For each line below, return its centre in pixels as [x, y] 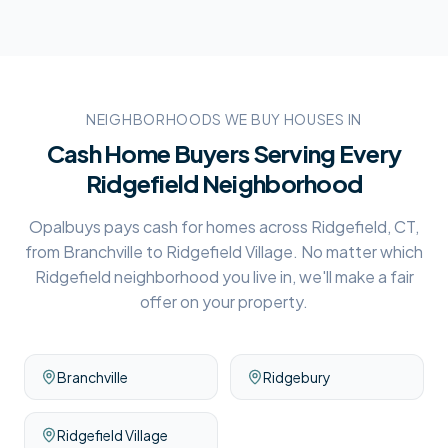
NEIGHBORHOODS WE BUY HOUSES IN [224, 119]
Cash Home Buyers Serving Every [224, 153]
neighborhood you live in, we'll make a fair [262, 276]
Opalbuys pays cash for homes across [170, 226]
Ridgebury [297, 377]
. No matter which [358, 251]
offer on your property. [224, 301]
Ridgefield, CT [363, 226]
